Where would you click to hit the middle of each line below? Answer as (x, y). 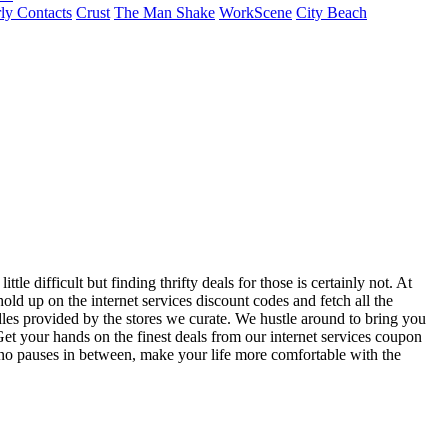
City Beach (331, 13)
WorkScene (255, 13)
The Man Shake (164, 13)
